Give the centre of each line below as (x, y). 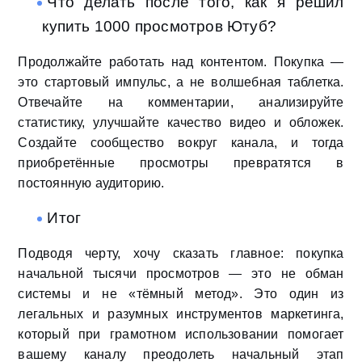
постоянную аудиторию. (91, 183)
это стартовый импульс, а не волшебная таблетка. (181, 82)
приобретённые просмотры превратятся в (181, 163)
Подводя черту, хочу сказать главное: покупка (181, 254)
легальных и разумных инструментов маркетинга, (181, 314)
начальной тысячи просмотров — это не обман (181, 274)
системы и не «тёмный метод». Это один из (181, 294)
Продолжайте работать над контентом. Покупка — (181, 62)
